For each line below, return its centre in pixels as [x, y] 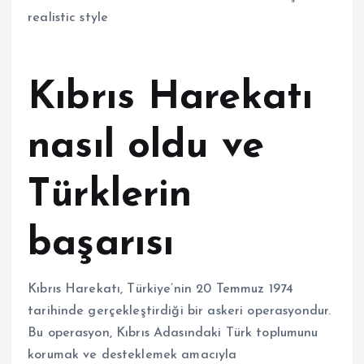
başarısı [101, 244]
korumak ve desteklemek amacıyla [132, 355]
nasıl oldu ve [146, 147]
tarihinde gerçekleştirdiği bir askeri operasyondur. [180, 312]
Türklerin [110, 195]
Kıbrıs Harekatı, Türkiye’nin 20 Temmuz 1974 [161, 290]
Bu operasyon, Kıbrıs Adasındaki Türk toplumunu [173, 334]
